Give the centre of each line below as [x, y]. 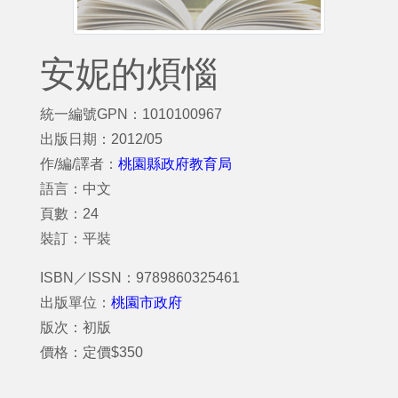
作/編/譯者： [79, 164]
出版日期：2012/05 [101, 139]
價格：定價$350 [92, 352]
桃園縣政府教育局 [175, 164]
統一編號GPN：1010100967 [131, 114]
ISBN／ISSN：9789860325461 [140, 278]
